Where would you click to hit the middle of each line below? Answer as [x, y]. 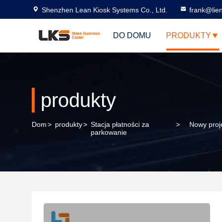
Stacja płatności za [120, 124]
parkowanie [109, 132]
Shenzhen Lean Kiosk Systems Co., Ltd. [105, 10]
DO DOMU [132, 35]
